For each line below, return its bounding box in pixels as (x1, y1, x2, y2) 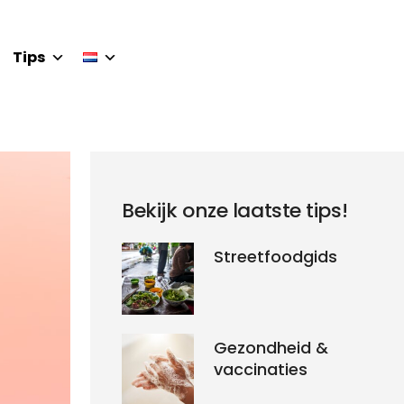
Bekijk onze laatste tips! (122, 196, 348, 225)
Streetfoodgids (214, 244, 338, 268)
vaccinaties (214, 357, 308, 381)
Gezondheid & (214, 335, 329, 359)
